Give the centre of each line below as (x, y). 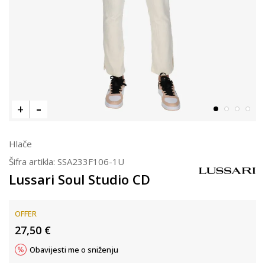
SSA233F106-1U (91, 161)
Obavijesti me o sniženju (74, 250)
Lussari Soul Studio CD (80, 179)
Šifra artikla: (33, 161)
